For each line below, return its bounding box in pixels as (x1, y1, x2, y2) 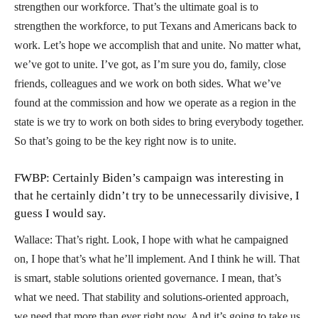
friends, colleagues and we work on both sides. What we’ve (14, 77, 281, 89)
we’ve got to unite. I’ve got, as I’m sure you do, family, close (14, 57, 286, 70)
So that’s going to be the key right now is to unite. (14, 134, 236, 147)
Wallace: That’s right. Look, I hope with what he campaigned (14, 233, 288, 246)
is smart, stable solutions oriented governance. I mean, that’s (14, 271, 281, 284)
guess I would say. (14, 206, 106, 220)
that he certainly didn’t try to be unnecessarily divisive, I (14, 188, 300, 202)
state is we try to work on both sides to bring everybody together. (14, 115, 304, 128)
